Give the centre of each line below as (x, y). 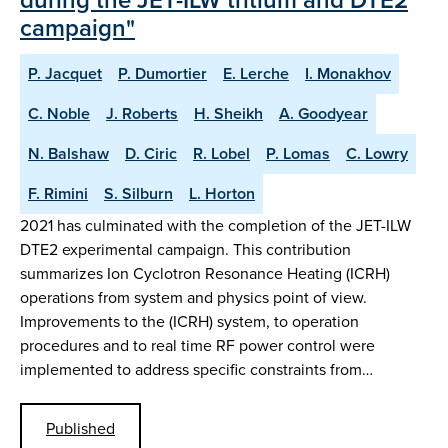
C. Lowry (377, 153)
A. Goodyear (323, 113)
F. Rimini (58, 193)
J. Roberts (142, 113)
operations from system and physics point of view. (193, 297)
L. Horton (222, 193)
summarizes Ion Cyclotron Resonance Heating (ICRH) (205, 273)
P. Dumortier (162, 73)
